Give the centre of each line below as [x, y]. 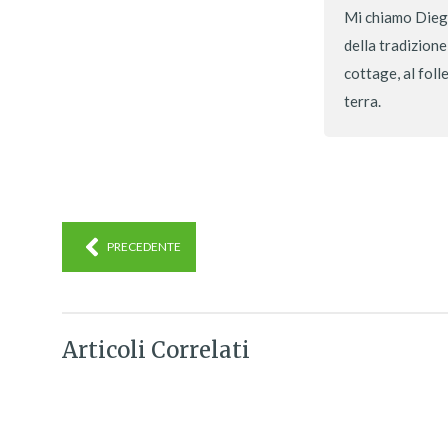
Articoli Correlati [156, 350]
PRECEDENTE [144, 246]
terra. [362, 101]
